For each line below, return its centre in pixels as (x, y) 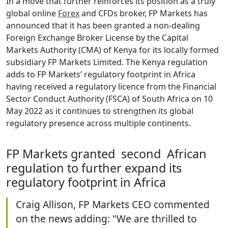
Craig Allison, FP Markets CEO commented (113, 204)
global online (32, 13)
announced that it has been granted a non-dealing (103, 25)
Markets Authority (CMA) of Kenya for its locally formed (112, 50)
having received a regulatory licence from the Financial (111, 87)
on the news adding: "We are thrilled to (106, 218)
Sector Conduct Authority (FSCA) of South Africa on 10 (109, 99)
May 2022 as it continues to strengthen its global (100, 111)
